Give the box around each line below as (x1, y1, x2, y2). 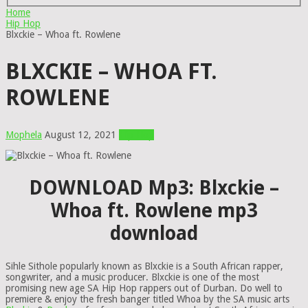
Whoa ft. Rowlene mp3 (51, 199, 257, 222)
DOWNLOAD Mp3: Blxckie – (29, 176, 279, 199)
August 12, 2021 (45, 129, 116, 140)
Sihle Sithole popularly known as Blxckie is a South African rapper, (5, 261, 283, 272)
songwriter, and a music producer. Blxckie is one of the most (5, 272, 259, 283)
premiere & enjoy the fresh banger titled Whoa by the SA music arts (5, 294, 289, 305)
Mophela (5, 129, 42, 140)
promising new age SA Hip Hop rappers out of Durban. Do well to (5, 283, 283, 294)
